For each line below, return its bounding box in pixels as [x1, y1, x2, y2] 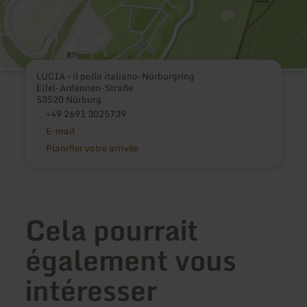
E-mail [45, 123, 75, 139]
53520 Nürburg [36, 92, 102, 108]
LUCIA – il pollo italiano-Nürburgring [36, 69, 195, 84]
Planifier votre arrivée [45, 140, 138, 156]
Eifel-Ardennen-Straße [36, 80, 134, 96]
